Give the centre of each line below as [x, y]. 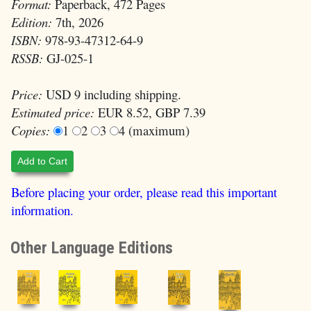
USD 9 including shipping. [112, 94]
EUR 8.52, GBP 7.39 [150, 112]
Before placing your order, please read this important [144, 192]
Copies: [31, 130]
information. [42, 210]
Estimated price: [53, 112]
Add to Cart [42, 161]
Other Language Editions [92, 248]
